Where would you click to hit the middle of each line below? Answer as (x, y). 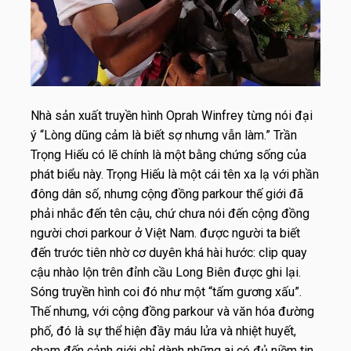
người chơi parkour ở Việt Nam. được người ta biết (165, 233)
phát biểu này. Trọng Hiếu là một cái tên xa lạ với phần (175, 174)
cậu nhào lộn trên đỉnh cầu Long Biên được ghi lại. (166, 272)
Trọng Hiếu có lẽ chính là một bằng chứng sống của (168, 154)
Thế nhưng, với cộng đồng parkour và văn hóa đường (172, 311)
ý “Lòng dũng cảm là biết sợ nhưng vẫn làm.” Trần (164, 135)
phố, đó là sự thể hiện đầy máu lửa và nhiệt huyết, (163, 331)
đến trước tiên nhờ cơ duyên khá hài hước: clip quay (169, 252)
